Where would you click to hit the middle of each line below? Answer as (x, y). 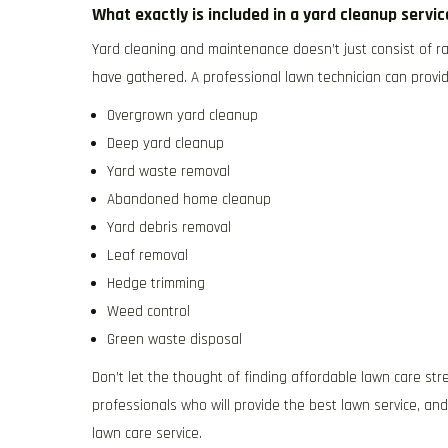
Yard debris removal (169, 228)
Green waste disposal (174, 340)
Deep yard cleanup (165, 144)
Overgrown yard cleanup (182, 116)
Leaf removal (147, 256)
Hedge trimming (156, 284)
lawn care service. (147, 434)
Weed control (148, 312)
